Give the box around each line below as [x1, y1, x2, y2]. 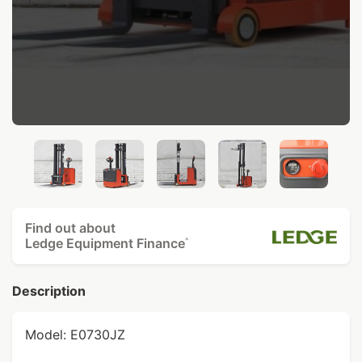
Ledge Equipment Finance [25, 235, 185, 251]
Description [12, 283, 86, 299]
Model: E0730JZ [25, 326, 125, 343]
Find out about [25, 220, 116, 236]
